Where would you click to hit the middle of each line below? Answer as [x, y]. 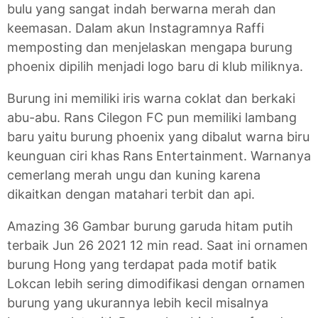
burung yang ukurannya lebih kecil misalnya [138, 303]
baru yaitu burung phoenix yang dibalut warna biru [158, 137]
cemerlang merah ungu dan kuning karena [134, 175]
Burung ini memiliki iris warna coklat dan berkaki [151, 99]
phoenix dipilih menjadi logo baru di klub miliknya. [155, 67]
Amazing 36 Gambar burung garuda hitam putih [150, 226]
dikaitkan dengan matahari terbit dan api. [131, 194]
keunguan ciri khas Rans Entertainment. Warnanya [159, 156]
